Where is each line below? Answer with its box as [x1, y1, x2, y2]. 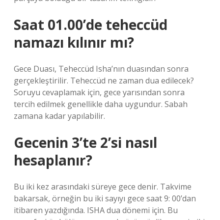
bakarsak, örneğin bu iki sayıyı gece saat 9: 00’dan [14, 193, 196, 204]
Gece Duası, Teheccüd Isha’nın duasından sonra [14, 63, 189, 74]
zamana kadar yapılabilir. [14, 110, 105, 121]
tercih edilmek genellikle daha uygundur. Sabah [14, 99, 188, 110]
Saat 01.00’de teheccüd [14, 15, 167, 34]
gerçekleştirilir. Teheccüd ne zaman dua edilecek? [14, 75, 194, 86]
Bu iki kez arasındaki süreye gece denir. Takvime [14, 181, 192, 192]
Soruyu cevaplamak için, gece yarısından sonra [14, 87, 185, 98]
